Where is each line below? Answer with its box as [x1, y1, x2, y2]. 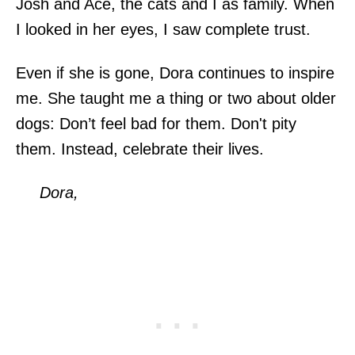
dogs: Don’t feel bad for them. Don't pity [16, 114, 296, 132]
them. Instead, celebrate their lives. [16, 139, 264, 158]
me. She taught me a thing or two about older [16, 89, 336, 107]
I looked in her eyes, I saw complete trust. [16, 20, 311, 38]
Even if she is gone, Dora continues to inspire [16, 63, 334, 82]
